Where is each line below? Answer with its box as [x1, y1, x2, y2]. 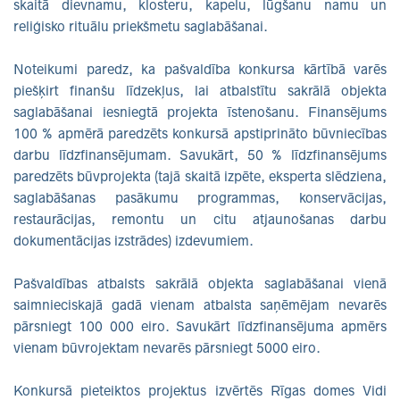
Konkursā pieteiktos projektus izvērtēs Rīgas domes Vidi [13, 382, 387, 398]
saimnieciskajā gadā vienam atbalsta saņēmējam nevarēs [13, 296, 387, 312]
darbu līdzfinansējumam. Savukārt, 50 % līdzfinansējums [13, 146, 387, 162]
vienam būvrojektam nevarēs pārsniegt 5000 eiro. [13, 339, 321, 355]
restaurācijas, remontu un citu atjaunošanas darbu [13, 211, 387, 227]
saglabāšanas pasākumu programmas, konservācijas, [13, 189, 387, 205]
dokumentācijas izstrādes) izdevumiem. [13, 232, 254, 248]
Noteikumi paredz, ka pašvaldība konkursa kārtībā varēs [13, 61, 387, 77]
